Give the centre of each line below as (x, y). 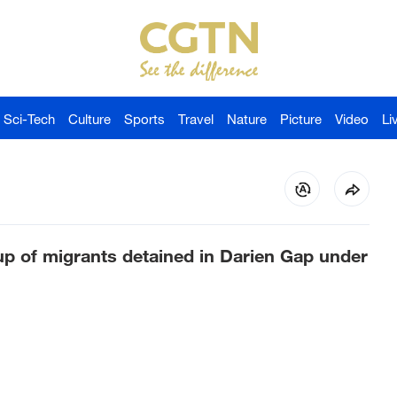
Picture (301, 119)
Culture (90, 119)
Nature (247, 119)
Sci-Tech (29, 119)
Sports (144, 119)
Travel (196, 119)
